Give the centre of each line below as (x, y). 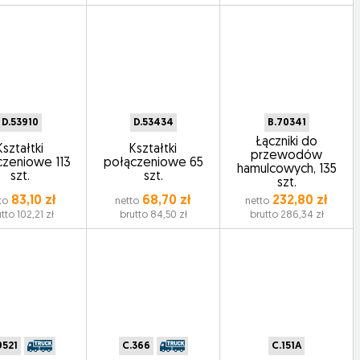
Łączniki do (287, 142)
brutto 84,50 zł (153, 215)
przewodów (287, 156)
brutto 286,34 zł (286, 215)
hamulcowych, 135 (286, 170)
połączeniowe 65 (153, 163)
